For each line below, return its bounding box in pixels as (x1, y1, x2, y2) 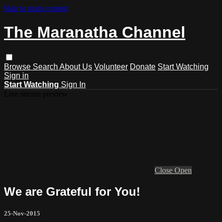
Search (33, 62, 59, 71)
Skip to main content (4, 4, 68, 12)
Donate (130, 62, 156, 71)
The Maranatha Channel (4, 23, 185, 42)
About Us (59, 62, 92, 71)
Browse (4, 62, 33, 71)
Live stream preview (4, 89, 68, 98)
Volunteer (94, 62, 128, 71)
